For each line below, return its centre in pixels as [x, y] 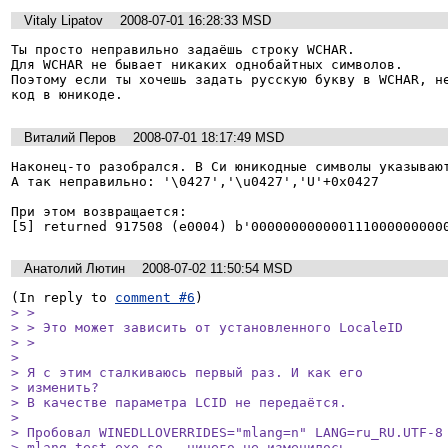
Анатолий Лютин [74, 269]
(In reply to [63, 298]
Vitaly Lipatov [63, 20]
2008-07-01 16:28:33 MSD [195, 20]
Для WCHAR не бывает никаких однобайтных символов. [207, 65]
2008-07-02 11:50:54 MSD [217, 269]
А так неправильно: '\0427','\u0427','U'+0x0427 [195, 181]
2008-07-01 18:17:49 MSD [208, 137]
